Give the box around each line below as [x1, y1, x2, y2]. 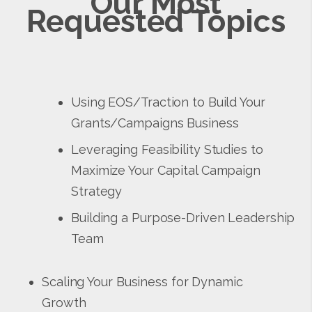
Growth [42, 295, 86, 310]
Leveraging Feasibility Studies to [71, 141, 263, 157]
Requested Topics [26, 3, 286, 39]
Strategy [71, 183, 123, 198]
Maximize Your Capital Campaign [71, 162, 260, 178]
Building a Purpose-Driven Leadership [71, 210, 295, 225]
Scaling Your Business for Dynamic [42, 274, 243, 289]
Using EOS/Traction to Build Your [71, 94, 265, 109]
